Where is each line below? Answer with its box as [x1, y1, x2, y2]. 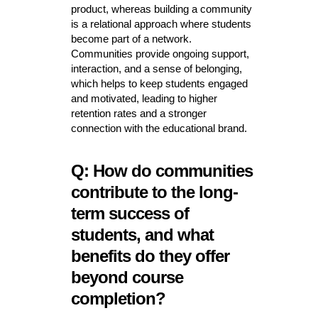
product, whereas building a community [70, 3, 252, 16]
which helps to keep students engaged [70, 77, 248, 90]
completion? [70, 289, 165, 309]
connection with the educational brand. [70, 122, 247, 135]
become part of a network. [70, 33, 192, 45]
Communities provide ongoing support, [70, 48, 249, 60]
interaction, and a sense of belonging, [70, 62, 242, 75]
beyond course [70, 268, 183, 287]
